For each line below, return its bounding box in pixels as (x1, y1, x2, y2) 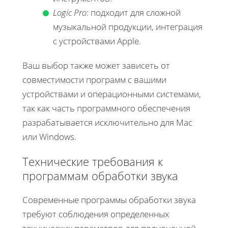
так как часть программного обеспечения (22, 102, 190, 114)
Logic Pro (53, 6, 87, 18)
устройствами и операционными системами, (22, 88, 201, 100)
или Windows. (22, 130, 76, 142)
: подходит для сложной (87, 6, 181, 18)
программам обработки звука (22, 167, 178, 183)
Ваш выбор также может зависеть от (22, 59, 170, 71)
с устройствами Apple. (53, 35, 141, 47)
